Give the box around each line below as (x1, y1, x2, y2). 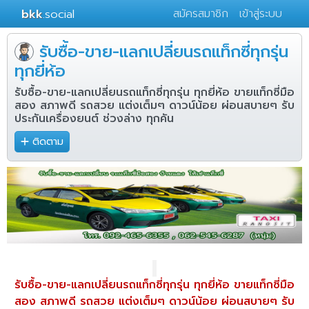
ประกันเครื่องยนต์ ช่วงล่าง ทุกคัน (14, 110, 174, 127)
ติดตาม (32, 134, 64, 149)
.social (43, 5, 74, 23)
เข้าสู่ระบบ (239, 6, 282, 22)
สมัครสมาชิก (173, 6, 228, 22)
